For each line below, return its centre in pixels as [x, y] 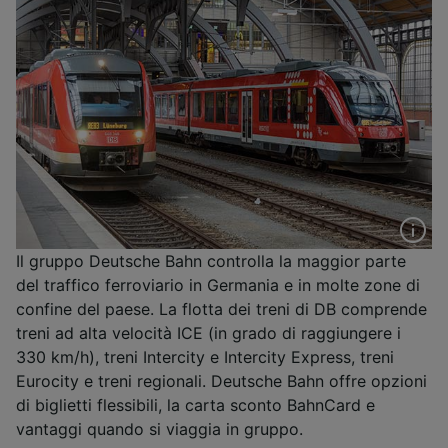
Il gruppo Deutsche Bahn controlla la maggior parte [211, 260]
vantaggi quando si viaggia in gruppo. [159, 428]
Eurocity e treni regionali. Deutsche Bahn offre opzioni [221, 380]
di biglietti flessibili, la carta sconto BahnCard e [195, 404]
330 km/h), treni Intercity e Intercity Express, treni [205, 356]
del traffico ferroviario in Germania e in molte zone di [218, 284]
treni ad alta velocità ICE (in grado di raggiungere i [208, 332]
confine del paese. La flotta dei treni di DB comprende [221, 308]
